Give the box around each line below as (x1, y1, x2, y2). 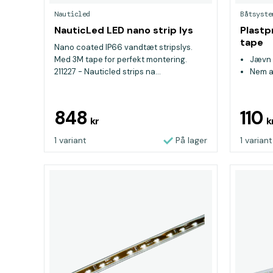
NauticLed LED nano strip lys (54, 24, 193, 37)
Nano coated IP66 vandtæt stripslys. (54, 42, 193, 52)
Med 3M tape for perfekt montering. (54, 54, 187, 65)
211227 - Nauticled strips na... (54, 66, 161, 77)
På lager (175, 135, 207, 146)
